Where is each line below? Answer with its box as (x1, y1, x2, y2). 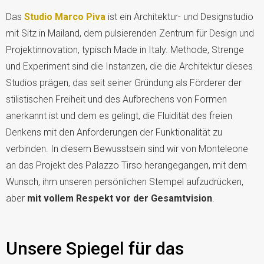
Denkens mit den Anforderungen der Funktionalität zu (6, 126, 222, 138)
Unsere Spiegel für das (6, 237, 184, 259)
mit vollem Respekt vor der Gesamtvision (27, 192, 212, 204)
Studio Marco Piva (24, 11, 105, 22)
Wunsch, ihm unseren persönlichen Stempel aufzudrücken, (6, 176, 243, 187)
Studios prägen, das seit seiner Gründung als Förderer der (6, 77, 242, 88)
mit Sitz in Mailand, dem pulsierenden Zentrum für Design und (6, 27, 254, 39)
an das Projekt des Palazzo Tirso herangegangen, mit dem (6, 159, 247, 171)
